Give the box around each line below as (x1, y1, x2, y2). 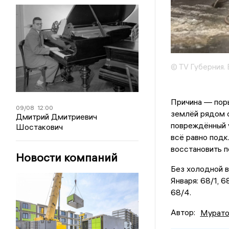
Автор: (170, 207, 195, 218)
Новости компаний (16, 150, 118, 165)
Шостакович (16, 121, 63, 132)
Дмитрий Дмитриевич (16, 111, 98, 122)
